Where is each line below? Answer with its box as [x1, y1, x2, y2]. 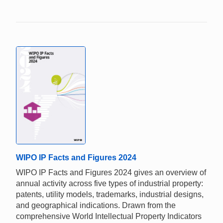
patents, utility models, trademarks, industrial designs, [16, 190, 204, 199]
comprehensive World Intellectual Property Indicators [16, 212, 202, 221]
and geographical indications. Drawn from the [16, 201, 176, 210]
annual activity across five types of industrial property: [16, 179, 203, 188]
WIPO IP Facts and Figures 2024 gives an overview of [16, 168, 206, 177]
